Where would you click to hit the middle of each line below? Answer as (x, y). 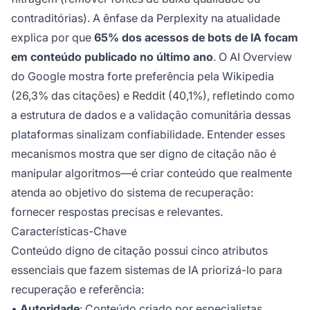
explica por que (53, 38)
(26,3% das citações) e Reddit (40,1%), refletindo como (153, 96)
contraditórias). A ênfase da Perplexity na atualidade (146, 18)
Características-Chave (69, 231)
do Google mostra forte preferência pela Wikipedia (143, 76)
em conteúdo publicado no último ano (112, 57)
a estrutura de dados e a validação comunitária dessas (151, 115)
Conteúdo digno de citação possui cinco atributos (139, 251)
